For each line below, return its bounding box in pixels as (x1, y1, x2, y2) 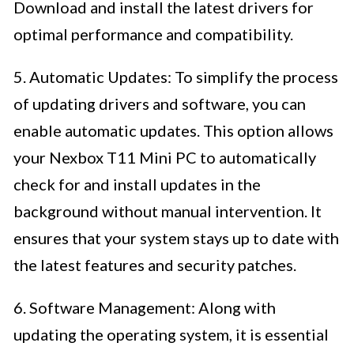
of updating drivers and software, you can (13, 94, 306, 114)
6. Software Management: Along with (13, 298, 276, 318)
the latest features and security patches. (13, 255, 296, 275)
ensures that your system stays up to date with (13, 228, 339, 248)
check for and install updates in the (13, 175, 261, 194)
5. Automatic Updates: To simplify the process (13, 67, 338, 87)
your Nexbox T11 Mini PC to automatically (13, 148, 316, 168)
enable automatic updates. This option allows (13, 121, 333, 141)
